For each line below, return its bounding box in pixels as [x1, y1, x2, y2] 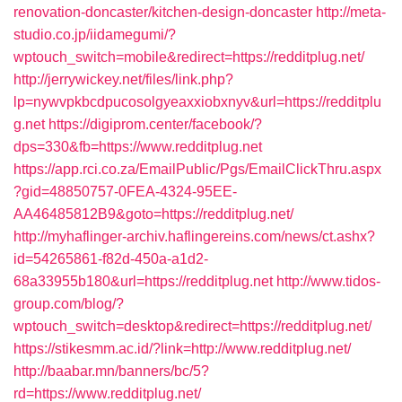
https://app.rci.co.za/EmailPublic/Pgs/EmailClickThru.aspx [13, 162, 381, 177]
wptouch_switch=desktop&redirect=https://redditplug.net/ [13, 319, 371, 334]
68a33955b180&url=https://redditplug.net [13, 274, 273, 289]
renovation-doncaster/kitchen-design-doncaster [13, 4, 312, 20]
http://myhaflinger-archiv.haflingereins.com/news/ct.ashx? [13, 229, 375, 244]
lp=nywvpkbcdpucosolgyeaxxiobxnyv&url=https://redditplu [13, 94, 381, 109]
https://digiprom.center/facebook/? [48, 117, 262, 132]
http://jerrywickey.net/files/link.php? [13, 72, 233, 87]
